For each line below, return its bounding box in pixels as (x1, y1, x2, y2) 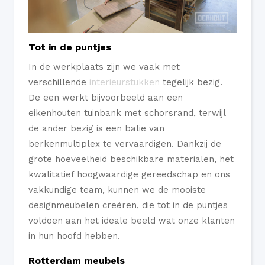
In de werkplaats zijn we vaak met (28, 61, 180, 72)
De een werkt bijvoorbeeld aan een (28, 92, 183, 103)
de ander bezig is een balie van (28, 122, 164, 134)
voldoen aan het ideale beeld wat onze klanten (28, 215, 235, 226)
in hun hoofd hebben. (28, 230, 120, 241)
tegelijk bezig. (160, 76, 222, 88)
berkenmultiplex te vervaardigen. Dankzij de (28, 138, 221, 149)
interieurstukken (89, 76, 160, 88)
